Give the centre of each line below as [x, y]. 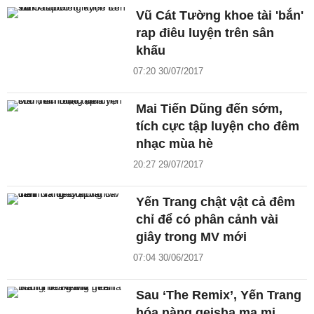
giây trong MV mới [192, 237]
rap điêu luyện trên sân [205, 33]
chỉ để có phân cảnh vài [207, 220]
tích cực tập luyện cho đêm [218, 127]
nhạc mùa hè [175, 144]
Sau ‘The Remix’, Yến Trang [219, 295]
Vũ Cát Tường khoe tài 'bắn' [220, 16]
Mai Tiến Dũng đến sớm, [210, 109]
